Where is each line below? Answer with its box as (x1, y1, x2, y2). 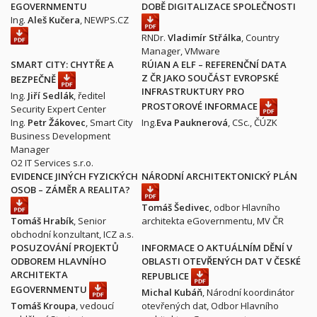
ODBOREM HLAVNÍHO (11, 255, 106, 267)
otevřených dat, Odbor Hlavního (142, 299, 279, 312)
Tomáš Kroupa (11, 299, 76, 312)
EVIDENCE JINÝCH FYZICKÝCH (11, 170, 138, 183)
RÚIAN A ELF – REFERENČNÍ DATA (142, 58, 287, 71)
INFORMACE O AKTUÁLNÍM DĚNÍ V (142, 241, 292, 254)
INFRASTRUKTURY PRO (142, 85, 244, 98)
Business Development (11, 129, 110, 142)
